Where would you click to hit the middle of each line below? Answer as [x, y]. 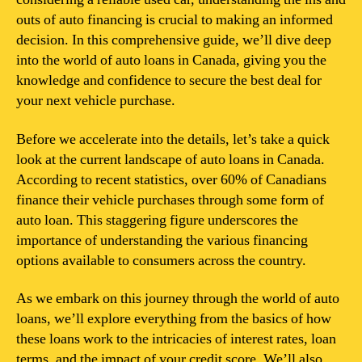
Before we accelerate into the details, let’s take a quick [173, 139]
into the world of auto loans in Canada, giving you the [171, 60]
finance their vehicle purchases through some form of [170, 200]
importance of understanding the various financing [162, 240]
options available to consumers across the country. [161, 260]
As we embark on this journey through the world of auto [178, 299]
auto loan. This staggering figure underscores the [157, 220]
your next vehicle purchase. [96, 101]
